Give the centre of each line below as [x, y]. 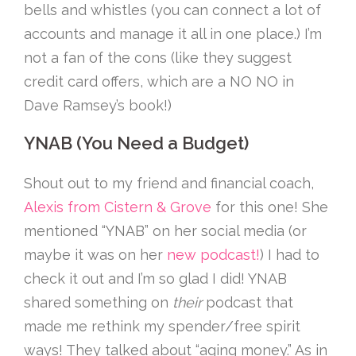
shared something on [98, 302]
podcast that [248, 302]
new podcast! [213, 255]
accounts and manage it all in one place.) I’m [173, 34]
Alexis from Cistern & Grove [118, 207]
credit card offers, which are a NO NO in [159, 81]
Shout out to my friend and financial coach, [169, 183]
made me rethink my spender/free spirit [162, 326]
